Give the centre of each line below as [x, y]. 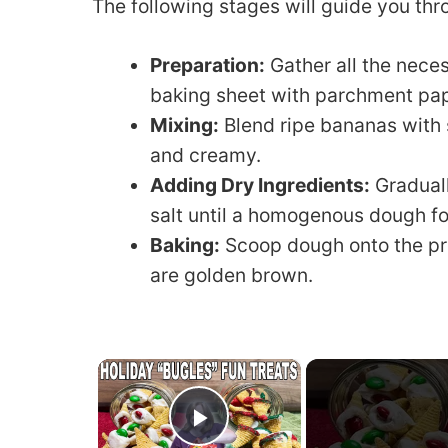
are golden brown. [231, 275]
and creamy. [205, 155]
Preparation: [207, 65]
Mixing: [184, 125]
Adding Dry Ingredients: [259, 185]
